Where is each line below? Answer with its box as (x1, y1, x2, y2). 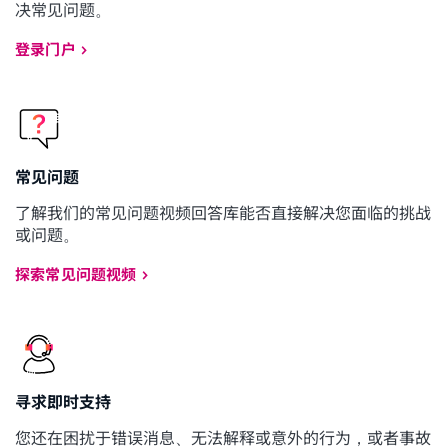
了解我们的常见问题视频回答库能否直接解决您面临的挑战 (15, 203, 431, 223)
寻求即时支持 (15, 392, 111, 412)
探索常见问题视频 (15, 265, 137, 284)
